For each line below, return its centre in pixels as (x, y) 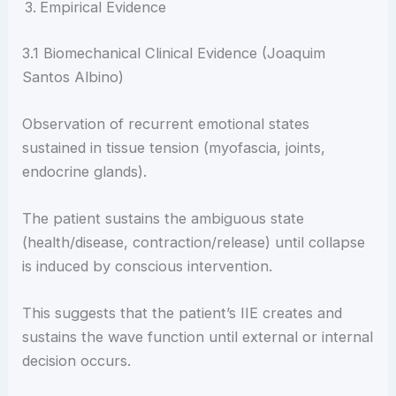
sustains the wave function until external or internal (198, 337)
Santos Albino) (73, 76)
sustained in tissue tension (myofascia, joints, (174, 147)
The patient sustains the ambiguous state (164, 219)
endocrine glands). (85, 171)
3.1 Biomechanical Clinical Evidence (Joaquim (174, 53)
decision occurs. (77, 361)
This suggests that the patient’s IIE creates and (183, 313)
